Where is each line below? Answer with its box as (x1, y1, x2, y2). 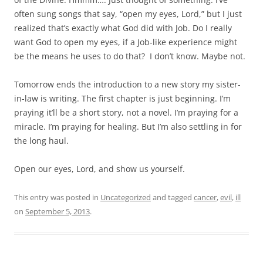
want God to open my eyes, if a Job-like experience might (14, 36, 237, 48)
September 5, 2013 (25, 206, 90, 217)
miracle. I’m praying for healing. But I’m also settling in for (14, 121, 242, 132)
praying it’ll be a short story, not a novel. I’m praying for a (14, 107, 238, 118)
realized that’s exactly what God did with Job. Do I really (14, 22, 232, 33)
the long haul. (14, 135, 69, 146)
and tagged (151, 192, 194, 203)
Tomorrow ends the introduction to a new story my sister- (14, 79, 241, 90)
